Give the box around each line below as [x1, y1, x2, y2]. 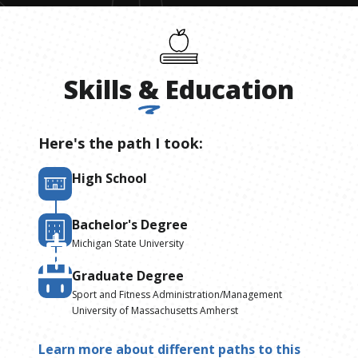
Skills [64, 71, 132, 106]
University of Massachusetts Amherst [72, 303, 238, 317]
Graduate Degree [72, 266, 184, 284]
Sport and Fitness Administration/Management [72, 287, 282, 301]
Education [165, 71, 294, 106]
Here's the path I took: [38, 133, 203, 153]
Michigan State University [72, 236, 184, 250]
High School [72, 169, 147, 187]
